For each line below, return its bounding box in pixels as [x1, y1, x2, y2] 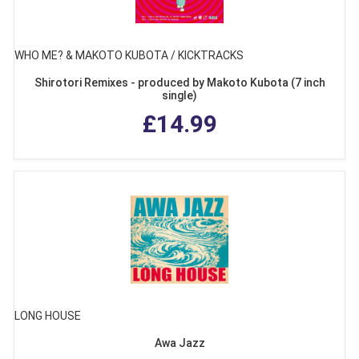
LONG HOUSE [14, 309, 81, 323]
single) [162, 89, 197, 103]
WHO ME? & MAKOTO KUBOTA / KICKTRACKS [14, 49, 244, 63]
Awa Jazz [154, 337, 205, 350]
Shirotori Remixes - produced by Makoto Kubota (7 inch [34, 76, 325, 90]
